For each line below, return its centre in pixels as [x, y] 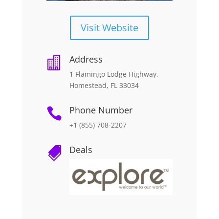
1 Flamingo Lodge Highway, [114, 74]
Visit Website [109, 27]
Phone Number [101, 110]
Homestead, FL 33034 [104, 85]
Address [86, 59]
